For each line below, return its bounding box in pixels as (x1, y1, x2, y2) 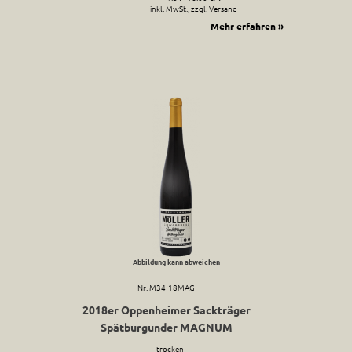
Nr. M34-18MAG (137, 280, 195, 293)
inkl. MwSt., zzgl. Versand (149, 2, 237, 15)
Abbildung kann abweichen (132, 255, 220, 267)
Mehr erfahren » (211, 20, 284, 33)
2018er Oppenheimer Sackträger (82, 302, 251, 317)
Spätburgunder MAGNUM (100, 319, 233, 334)
